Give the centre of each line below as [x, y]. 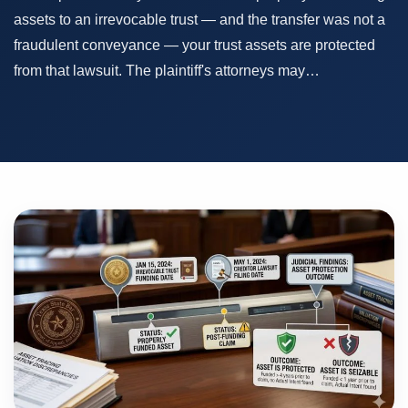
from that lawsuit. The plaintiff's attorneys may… [167, 70]
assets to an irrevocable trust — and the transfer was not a [199, 19]
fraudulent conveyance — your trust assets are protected [194, 45]
